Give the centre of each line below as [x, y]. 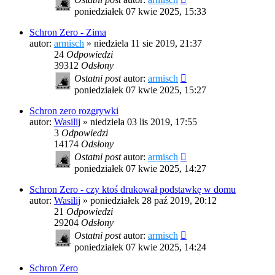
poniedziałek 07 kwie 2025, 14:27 [140, 169]
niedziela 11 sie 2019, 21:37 [148, 44]
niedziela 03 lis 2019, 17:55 [144, 122]
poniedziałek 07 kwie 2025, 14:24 [140, 247]
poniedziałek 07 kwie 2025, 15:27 [140, 90]
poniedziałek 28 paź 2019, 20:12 [153, 201]
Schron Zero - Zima [68, 33]
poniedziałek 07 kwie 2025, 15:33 [140, 12]
